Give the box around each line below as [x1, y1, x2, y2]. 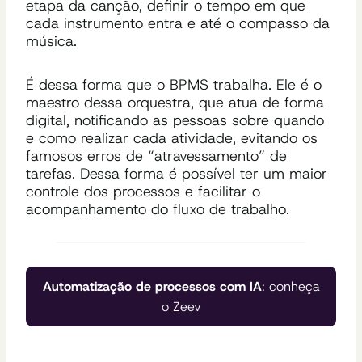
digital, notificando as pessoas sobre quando [26, 110, 324, 130]
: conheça [261, 277, 320, 295]
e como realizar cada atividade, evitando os [26, 128, 318, 148]
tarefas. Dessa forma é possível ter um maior [26, 163, 327, 183]
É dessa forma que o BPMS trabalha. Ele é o [26, 74, 322, 95]
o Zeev [161, 297, 201, 315]
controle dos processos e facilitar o [26, 181, 260, 201]
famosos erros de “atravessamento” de [26, 145, 287, 166]
